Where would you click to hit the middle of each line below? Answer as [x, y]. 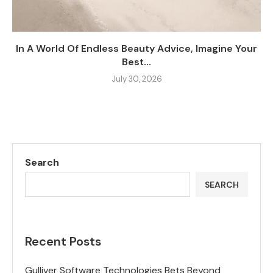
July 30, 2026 [136, 79]
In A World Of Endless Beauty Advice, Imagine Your [136, 49]
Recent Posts [63, 242]
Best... [136, 62]
